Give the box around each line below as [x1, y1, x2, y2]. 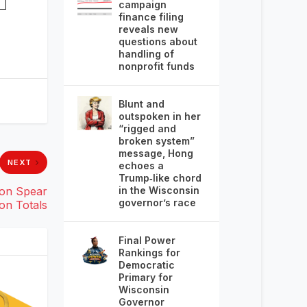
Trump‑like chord [118, 171, 201, 184]
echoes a [118, 159, 164, 171]
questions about [118, 35, 197, 47]
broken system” [118, 134, 195, 147]
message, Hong [118, 147, 193, 159]
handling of [118, 47, 174, 60]
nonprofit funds [118, 60, 195, 72]
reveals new [118, 23, 178, 35]
